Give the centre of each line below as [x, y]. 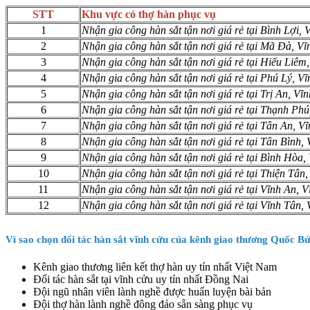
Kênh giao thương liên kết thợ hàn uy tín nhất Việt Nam [155, 267]
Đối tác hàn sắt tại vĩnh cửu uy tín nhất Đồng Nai [141, 280]
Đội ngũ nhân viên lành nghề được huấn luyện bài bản [152, 292]
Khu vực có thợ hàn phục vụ [149, 15]
